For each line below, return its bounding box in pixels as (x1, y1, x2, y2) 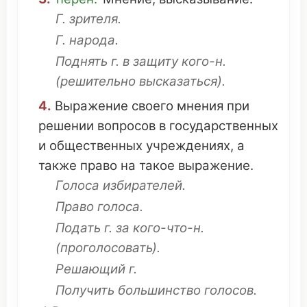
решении (38, 118, 94, 134)
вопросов (97, 118, 156, 134)
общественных (49, 138, 143, 153)
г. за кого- (101, 220, 167, 236)
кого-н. (178, 53, 226, 69)
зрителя (69, 11, 118, 27)
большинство (118, 282, 201, 298)
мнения (177, 98, 223, 114)
